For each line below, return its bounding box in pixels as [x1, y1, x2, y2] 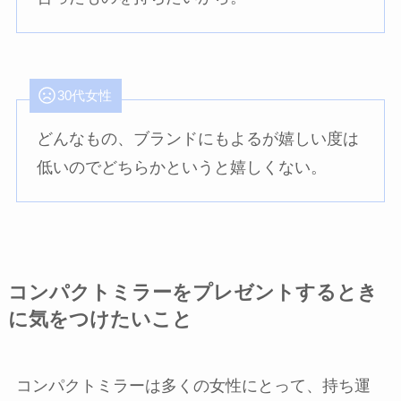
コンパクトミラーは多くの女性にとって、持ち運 [15, 377, 371, 396]
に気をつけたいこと [7, 309, 192, 331]
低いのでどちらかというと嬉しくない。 [37, 158, 328, 176]
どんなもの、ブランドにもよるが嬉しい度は [37, 129, 360, 148]
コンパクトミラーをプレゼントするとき [7, 282, 378, 304]
